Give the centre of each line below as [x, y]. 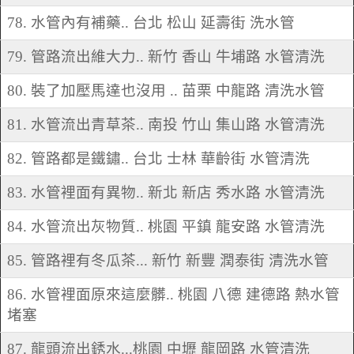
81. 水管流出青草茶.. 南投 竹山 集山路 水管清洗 [166, 125]
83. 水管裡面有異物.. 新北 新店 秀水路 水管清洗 [166, 193]
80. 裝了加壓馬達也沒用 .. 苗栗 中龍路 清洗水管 [166, 91]
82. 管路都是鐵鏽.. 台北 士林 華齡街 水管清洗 [158, 159]
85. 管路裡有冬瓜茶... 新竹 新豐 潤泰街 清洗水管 [168, 261]
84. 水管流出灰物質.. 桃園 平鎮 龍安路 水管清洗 [166, 227]
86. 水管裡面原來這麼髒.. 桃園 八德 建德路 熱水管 [173, 295]
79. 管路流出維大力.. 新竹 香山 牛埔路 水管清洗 [166, 57]
